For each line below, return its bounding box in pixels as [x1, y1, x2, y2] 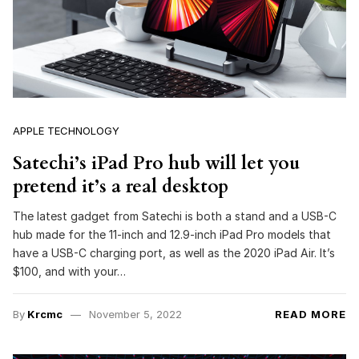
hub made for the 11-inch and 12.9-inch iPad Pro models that [13, 228, 331, 242]
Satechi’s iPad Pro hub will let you [13, 150, 300, 175]
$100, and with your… [13, 264, 126, 279]
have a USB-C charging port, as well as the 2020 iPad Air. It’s [13, 246, 335, 260]
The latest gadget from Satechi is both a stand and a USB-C [13, 209, 337, 224]
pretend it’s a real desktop [13, 173, 228, 199]
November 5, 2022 [88, 308, 182, 321]
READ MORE [275, 308, 346, 321]
